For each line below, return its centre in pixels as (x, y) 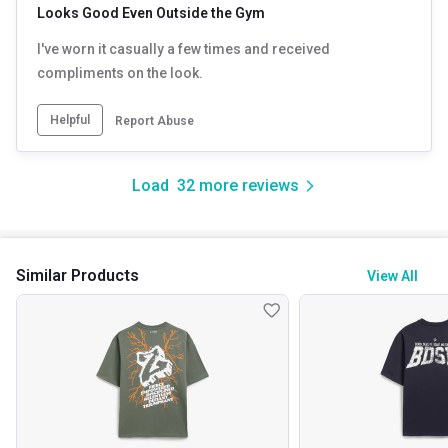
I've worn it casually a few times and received (183, 48)
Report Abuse (154, 120)
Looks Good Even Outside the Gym (151, 12)
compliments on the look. (120, 72)
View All (392, 275)
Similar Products (77, 275)
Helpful (70, 119)
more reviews (246, 185)
